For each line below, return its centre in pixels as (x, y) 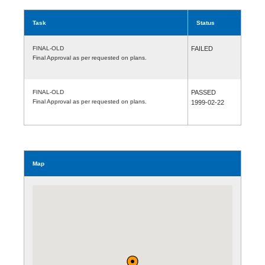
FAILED (202, 48)
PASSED (203, 92)
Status (206, 22)
